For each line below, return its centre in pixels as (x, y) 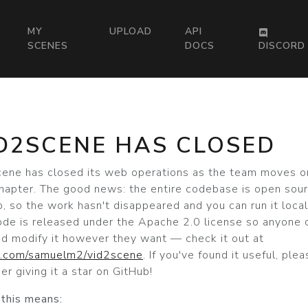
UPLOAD (130, 32)
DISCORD (282, 46)
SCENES (48, 46)
